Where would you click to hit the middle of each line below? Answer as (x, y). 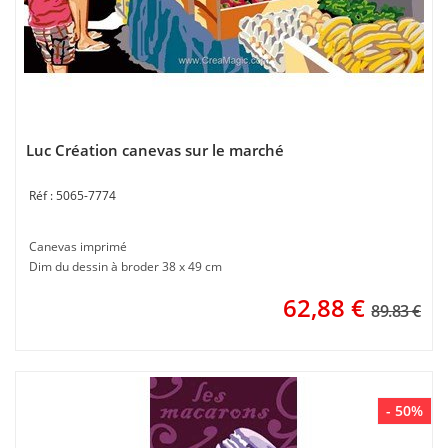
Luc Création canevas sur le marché (155, 150)
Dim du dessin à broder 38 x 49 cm (125, 266)
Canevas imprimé (78, 246)
